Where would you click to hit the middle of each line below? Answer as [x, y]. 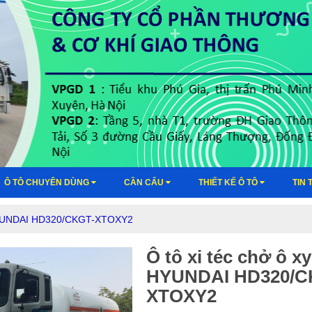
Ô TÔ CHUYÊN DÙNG [48, 182]
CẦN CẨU [145, 182]
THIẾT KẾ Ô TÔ [229, 182]
